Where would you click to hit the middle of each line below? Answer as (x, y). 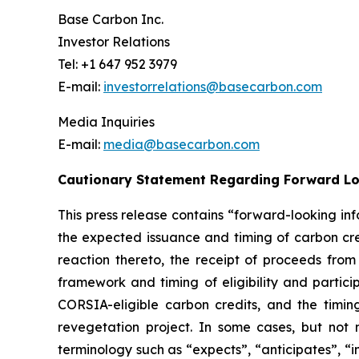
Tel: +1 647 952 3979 (117, 64)
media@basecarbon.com (182, 144)
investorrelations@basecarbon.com (213, 87)
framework (92, 282)
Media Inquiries (106, 122)
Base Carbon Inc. (111, 19)
